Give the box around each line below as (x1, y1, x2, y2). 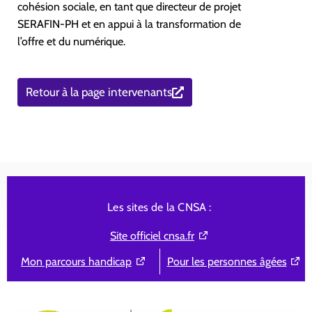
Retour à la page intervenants (26, 85, 172, 100)
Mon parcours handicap (21, 255, 132, 269)
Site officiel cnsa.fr (110, 229, 195, 243)
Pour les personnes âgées (166, 255, 287, 269)
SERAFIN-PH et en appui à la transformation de (17, 17, 241, 31)
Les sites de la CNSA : (107, 201, 212, 214)
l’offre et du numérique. (17, 35, 125, 49)
